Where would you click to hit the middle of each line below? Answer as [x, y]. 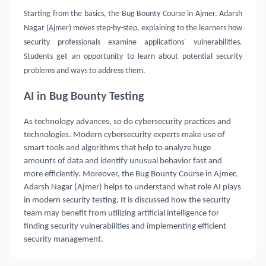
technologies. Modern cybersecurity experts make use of [124, 135]
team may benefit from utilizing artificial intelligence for [121, 213]
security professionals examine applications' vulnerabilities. [133, 42]
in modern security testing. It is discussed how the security [127, 200]
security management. [64, 240]
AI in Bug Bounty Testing [84, 97]
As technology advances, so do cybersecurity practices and [127, 122]
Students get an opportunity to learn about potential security [133, 57]
